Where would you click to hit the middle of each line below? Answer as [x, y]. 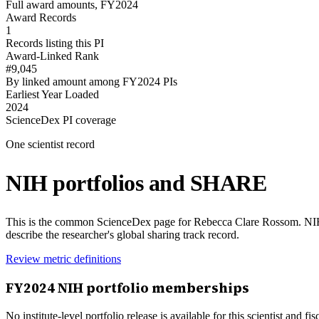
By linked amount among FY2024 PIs [91, 81]
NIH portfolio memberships [152, 288]
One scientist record [50, 144]
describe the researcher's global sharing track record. [122, 234]
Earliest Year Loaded [52, 94]
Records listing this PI [55, 43]
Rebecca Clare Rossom [246, 221]
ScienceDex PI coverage [61, 120]
